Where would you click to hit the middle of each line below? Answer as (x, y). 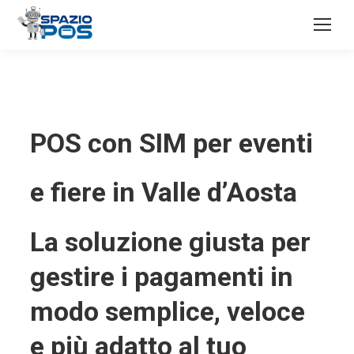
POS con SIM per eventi (171, 143)
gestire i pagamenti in (161, 277)
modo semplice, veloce (167, 311)
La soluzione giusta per (170, 242)
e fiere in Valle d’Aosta (163, 192)
